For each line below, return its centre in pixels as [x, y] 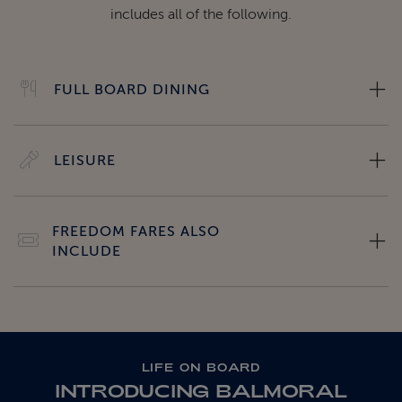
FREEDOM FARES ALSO [136, 232]
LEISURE [85, 161]
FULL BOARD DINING [132, 90]
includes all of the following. [201, 15]
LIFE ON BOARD [201, 367]
